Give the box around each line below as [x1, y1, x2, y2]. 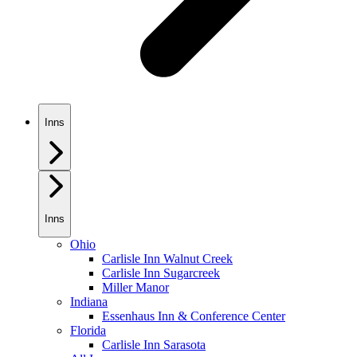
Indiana [70, 295, 108, 309]
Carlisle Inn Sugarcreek [102, 266, 220, 280]
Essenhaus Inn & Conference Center [102, 309, 285, 324]
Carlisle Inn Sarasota [102, 338, 206, 352]
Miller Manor [102, 280, 169, 295]
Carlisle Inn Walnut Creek [102, 252, 233, 266]
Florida [70, 324, 106, 338]
